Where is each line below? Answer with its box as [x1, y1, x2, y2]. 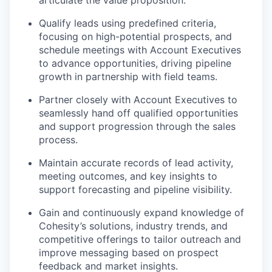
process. [39, 134, 78, 146]
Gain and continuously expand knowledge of [39, 206, 244, 219]
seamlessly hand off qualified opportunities [39, 107, 238, 119]
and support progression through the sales [39, 120, 236, 132]
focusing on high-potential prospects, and [39, 30, 232, 42]
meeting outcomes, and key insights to [39, 170, 217, 182]
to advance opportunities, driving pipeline [39, 57, 231, 69]
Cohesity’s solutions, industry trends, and [39, 220, 228, 232]
